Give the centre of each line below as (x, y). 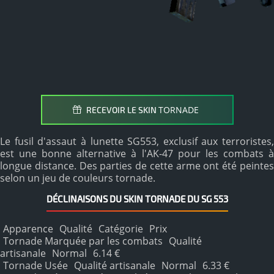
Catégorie (121, 229)
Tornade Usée (35, 265)
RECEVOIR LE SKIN (121, 110)
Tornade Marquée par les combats (83, 241)
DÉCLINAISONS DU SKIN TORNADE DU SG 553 (137, 199)
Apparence (28, 229)
